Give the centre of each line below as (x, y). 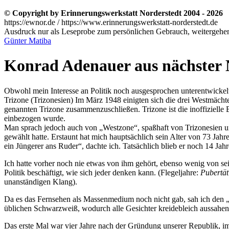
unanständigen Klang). (41, 181)
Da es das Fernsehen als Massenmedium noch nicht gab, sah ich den (115, 199)
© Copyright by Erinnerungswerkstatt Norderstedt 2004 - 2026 (113, 13)
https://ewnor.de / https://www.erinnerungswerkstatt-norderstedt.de (111, 22)
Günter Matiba (28, 41)
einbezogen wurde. (35, 118)
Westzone (118, 127)
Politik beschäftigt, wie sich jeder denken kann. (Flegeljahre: (102, 172)
